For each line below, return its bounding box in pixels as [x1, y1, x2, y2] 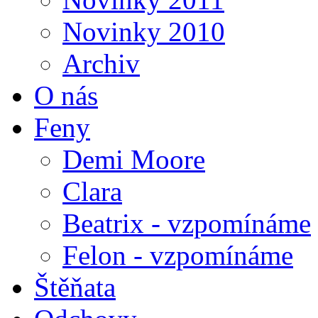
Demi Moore [62, 143, 205, 175]
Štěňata [34, 271, 116, 302]
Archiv [62, 48, 140, 79]
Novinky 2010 [62, 16, 225, 47]
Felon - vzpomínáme [62, 239, 293, 270]
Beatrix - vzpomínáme [62, 207, 311, 238]
